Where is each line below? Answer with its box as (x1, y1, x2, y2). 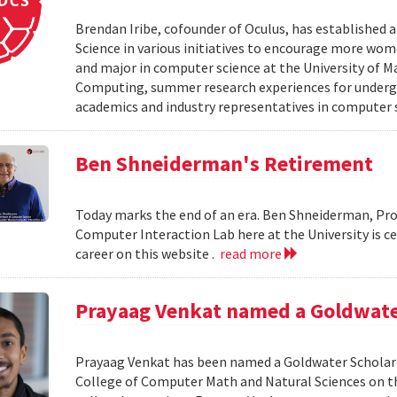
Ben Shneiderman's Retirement (75, 150, 374, 177)
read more (220, 245, 285, 262)
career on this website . (75, 245, 221, 262)
